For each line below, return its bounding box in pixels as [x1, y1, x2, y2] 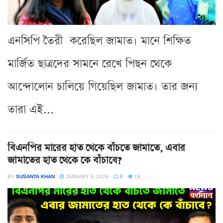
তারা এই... [7, 102, 54, 117]
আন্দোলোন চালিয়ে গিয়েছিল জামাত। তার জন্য [7, 79, 198, 95]
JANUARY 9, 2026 [64, 172, 109, 180]
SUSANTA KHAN [16, 172, 55, 180]
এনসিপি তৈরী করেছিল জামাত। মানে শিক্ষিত [7, 33, 191, 49]
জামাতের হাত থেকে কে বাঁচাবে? [7, 153, 121, 167]
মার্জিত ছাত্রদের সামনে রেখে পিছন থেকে [7, 56, 172, 72]
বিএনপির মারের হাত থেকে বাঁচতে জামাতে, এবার [7, 140, 185, 155]
